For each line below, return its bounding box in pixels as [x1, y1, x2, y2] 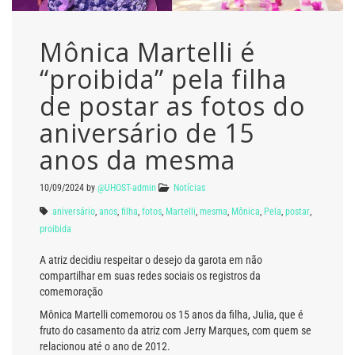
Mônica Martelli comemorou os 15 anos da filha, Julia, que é [40, 308, 303, 322]
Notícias [174, 181, 205, 193]
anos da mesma [40, 142, 235, 177]
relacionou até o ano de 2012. [40, 340, 170, 353]
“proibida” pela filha [40, 61, 287, 96]
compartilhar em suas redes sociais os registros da [40, 269, 261, 282]
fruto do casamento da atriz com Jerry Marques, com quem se [40, 324, 311, 338]
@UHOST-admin [97, 181, 156, 193]
